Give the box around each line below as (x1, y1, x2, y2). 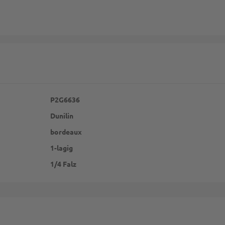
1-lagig (50, 143, 73, 152)
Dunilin (50, 110, 73, 120)
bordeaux (50, 127, 82, 136)
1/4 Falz (50, 159, 76, 168)
